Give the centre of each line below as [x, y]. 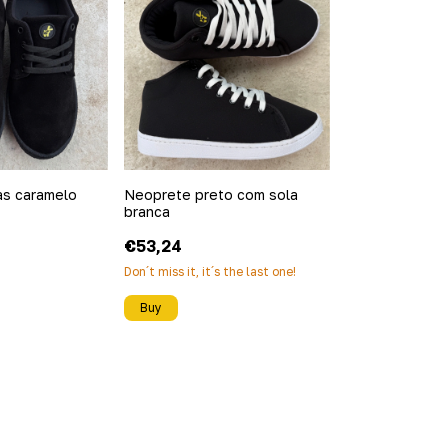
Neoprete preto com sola [210, 194]
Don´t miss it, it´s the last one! [209, 271]
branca [146, 211]
